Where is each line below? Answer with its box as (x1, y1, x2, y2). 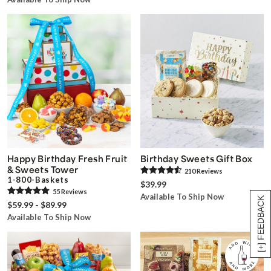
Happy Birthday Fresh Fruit (7, 153, 128, 165)
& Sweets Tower (7, 164, 79, 175)
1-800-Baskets (7, 175, 69, 185)
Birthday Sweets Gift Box (140, 153, 253, 165)
